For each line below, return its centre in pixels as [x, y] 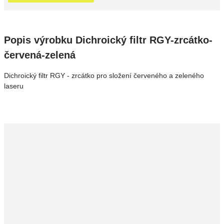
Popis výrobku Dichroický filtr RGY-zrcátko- [108, 40]
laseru [14, 86]
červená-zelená [40, 55]
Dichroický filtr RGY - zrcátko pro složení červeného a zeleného [104, 75]
